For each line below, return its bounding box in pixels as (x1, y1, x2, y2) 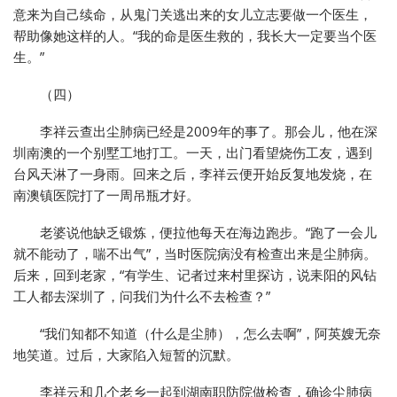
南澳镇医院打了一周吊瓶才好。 (13, 186, 199, 205)
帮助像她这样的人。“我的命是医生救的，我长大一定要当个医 (13, 27, 377, 45)
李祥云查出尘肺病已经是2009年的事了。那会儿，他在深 (40, 122, 378, 141)
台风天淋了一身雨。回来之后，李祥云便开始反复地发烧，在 (13, 165, 372, 183)
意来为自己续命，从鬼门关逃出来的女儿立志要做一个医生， (13, 5, 372, 24)
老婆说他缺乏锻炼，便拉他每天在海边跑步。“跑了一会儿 (40, 223, 377, 242)
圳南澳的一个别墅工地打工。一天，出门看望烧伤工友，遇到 (13, 144, 372, 162)
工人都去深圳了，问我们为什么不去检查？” (13, 287, 270, 306)
